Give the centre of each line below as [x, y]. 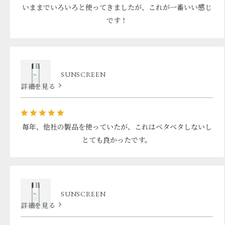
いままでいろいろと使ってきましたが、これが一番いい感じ [117, 8]
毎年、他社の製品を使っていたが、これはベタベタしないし [117, 127]
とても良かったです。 [117, 140]
